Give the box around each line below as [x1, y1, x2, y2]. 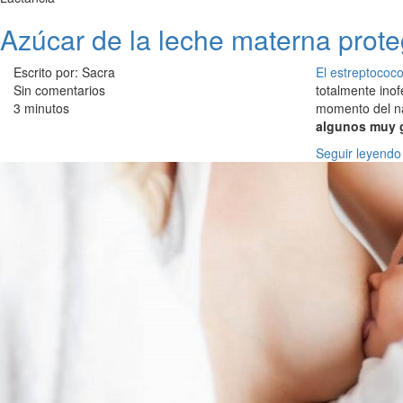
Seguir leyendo [316, 144, 401, 163]
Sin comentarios [13, 81, 105, 100]
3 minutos [13, 99, 69, 118]
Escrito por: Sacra [13, 63, 115, 82]
